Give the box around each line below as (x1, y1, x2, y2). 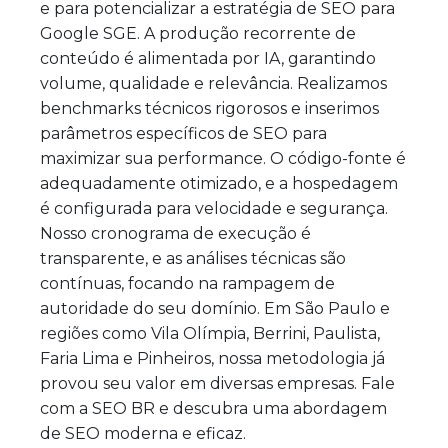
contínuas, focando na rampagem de (40, 273, 335, 293)
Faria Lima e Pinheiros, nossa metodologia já (40, 348, 385, 368)
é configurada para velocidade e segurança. (40, 198, 388, 218)
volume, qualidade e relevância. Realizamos (40, 73, 387, 93)
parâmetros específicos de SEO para (40, 123, 327, 143)
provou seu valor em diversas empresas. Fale (40, 373, 395, 393)
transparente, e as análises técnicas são (40, 248, 346, 268)
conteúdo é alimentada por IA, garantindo (40, 48, 376, 68)
